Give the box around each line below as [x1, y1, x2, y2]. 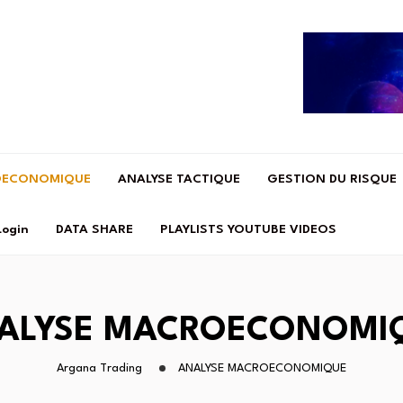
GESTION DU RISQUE [267, 173, 397, 185]
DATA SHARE [56, 223, 133, 236]
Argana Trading [57, 363, 142, 374]
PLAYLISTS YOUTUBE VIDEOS [160, 223, 336, 236]
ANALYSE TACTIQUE [118, 173, 240, 185]
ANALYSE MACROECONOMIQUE [178, 363, 346, 374]
